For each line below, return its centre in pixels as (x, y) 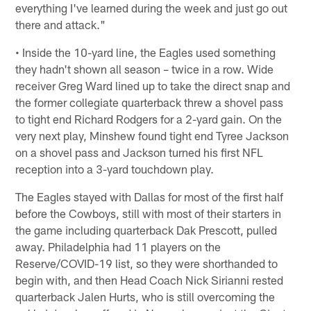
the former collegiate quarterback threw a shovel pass (150, 102)
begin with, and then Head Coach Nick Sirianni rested (150, 279)
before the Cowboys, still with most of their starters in (149, 213)
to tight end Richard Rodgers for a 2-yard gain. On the (149, 118)
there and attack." (61, 24)
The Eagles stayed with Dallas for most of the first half (150, 196)
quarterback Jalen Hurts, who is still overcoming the (145, 296)
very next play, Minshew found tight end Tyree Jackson (152, 135)
